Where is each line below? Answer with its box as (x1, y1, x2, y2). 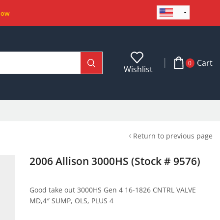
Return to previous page (133, 131, 213, 140)
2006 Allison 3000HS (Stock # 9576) (29, 154, 200, 168)
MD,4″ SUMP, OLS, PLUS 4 (29, 195, 113, 205)
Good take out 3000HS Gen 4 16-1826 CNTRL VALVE (29, 185, 196, 194)
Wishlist (124, 63, 153, 75)
